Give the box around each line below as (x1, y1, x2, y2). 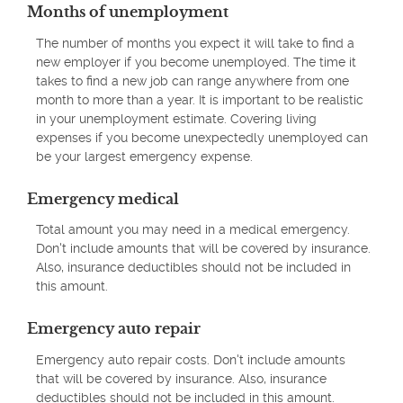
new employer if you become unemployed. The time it (36, 54, 356, 69)
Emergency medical (27, 189, 179, 208)
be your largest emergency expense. (36, 148, 253, 164)
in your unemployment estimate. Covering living (36, 111, 317, 126)
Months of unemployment (27, 3, 228, 22)
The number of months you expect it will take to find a (36, 35, 354, 50)
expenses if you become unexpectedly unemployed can (36, 130, 368, 145)
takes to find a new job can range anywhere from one (36, 73, 349, 88)
